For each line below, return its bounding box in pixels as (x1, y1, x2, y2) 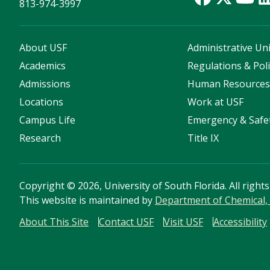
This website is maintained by (19, 193, 155, 207)
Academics (19, 59, 66, 73)
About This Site (19, 215, 89, 229)
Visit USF (164, 215, 203, 229)
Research (19, 131, 61, 145)
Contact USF (99, 215, 154, 229)
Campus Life (19, 113, 75, 127)
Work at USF (187, 95, 244, 109)
